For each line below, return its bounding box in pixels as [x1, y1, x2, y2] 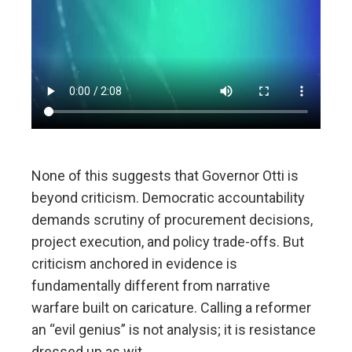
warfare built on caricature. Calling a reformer [31, 299, 311, 316]
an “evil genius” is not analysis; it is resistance [31, 321, 316, 338]
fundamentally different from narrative [31, 277, 270, 294]
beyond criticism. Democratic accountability [31, 189, 305, 206]
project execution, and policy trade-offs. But [31, 233, 304, 250]
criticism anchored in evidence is [31, 255, 237, 272]
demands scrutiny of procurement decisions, [31, 211, 313, 228]
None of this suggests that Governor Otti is [31, 167, 299, 184]
